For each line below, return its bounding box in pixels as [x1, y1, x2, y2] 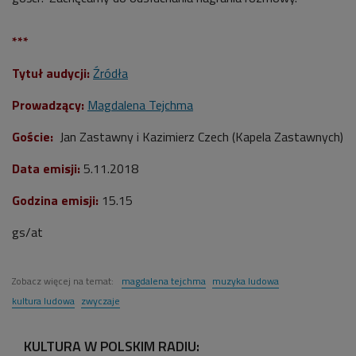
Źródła [93, 63, 128, 83]
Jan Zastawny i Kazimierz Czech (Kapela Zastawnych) [53, 126, 343, 146]
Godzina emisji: [12, 190, 99, 210]
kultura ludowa [12, 292, 75, 308]
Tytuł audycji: [12, 63, 90, 83]
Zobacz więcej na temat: [12, 273, 116, 288]
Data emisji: [12, 158, 83, 178]
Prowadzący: [12, 95, 87, 114]
